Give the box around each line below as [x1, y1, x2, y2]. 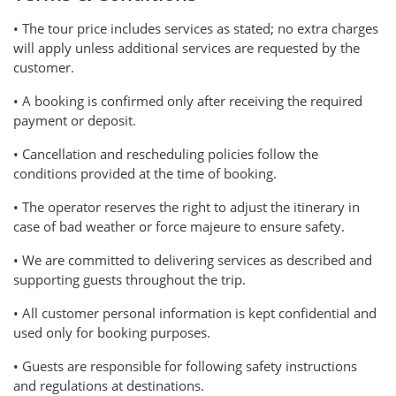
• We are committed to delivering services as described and [13, 251, 372, 269]
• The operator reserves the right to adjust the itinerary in [13, 198, 360, 216]
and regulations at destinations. [13, 377, 204, 394]
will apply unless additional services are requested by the [13, 39, 360, 57]
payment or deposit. [13, 111, 136, 129]
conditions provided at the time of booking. [13, 164, 277, 182]
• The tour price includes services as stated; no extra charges [13, 19, 378, 37]
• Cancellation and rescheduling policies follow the [13, 145, 318, 163]
